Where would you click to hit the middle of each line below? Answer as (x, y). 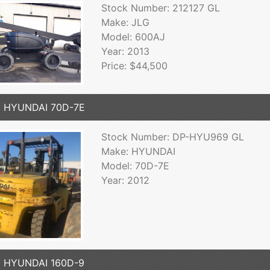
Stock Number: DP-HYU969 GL (172, 137)
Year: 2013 (125, 51)
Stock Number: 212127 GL (160, 8)
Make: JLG (125, 22)
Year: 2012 (125, 180)
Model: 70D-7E (135, 165)
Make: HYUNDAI (138, 151)
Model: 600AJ (133, 37)
